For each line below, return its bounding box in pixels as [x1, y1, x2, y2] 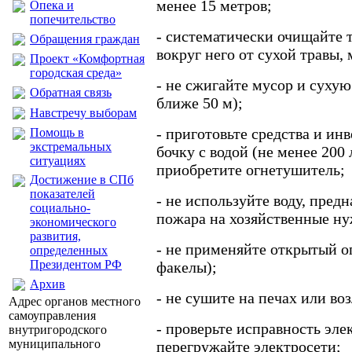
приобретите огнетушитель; [156, 161, 345, 178]
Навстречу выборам [30, 106, 137, 119]
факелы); [156, 258, 217, 276]
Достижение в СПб [30, 173, 134, 186]
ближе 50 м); [156, 94, 243, 112]
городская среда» [30, 66, 122, 79]
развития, [30, 229, 81, 243]
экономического [30, 215, 116, 229]
